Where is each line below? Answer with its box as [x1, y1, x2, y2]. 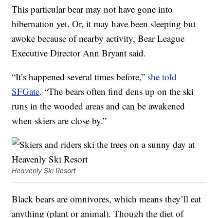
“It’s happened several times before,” [12, 71, 148, 83]
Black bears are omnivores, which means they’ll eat [12, 193, 201, 205]
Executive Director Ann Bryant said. [12, 47, 146, 59]
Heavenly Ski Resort [12, 166, 76, 175]
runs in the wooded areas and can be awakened [12, 100, 185, 112]
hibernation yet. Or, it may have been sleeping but [12, 18, 196, 30]
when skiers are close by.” [12, 114, 107, 127]
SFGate [12, 85, 40, 98]
